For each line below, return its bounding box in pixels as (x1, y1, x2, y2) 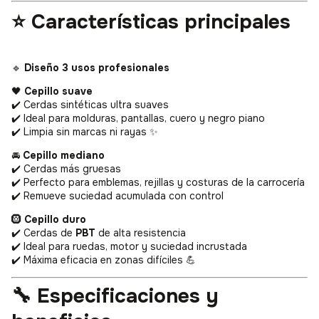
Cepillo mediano (23, 149, 105, 162)
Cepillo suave (24, 85, 93, 98)
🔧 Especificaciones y (11, 283, 219, 310)
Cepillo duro (24, 213, 86, 226)
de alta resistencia (95, 226, 186, 240)
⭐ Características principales (11, 9, 291, 36)
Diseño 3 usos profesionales (24, 61, 169, 75)
